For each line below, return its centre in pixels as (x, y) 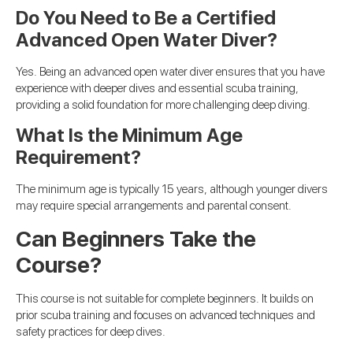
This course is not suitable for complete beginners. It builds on (165, 298)
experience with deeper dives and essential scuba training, (157, 88)
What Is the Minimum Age (129, 136)
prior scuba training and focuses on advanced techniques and (165, 315)
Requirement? (78, 158)
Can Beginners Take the (136, 238)
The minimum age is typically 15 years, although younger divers (172, 190)
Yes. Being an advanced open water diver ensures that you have (170, 71)
